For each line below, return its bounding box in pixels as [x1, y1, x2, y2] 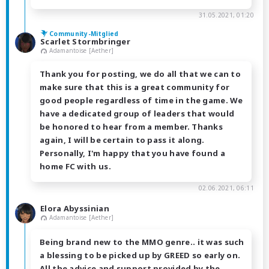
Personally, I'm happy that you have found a [40, 147, 225, 159]
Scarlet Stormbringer [40, 35, 130, 47]
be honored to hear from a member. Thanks [40, 121, 223, 132]
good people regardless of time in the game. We [40, 94, 243, 106]
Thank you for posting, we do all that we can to [40, 68, 241, 79]
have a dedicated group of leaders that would [40, 107, 235, 119]
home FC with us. [40, 160, 111, 172]
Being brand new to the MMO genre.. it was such [40, 236, 244, 247]
